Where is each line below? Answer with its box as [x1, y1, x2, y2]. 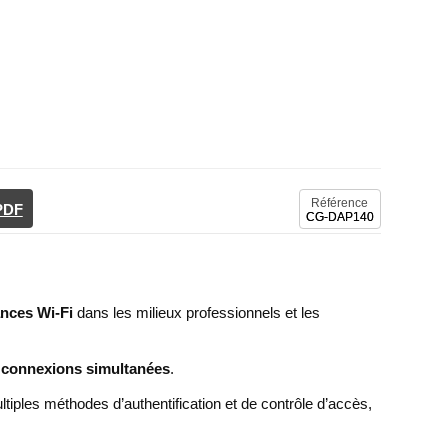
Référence [311, 195, 369, 210]
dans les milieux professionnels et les [73, 304, 321, 321]
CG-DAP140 [305, 210, 374, 223]
